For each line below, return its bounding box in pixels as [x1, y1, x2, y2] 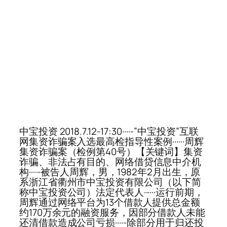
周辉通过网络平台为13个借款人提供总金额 [19, 196, 200, 209]
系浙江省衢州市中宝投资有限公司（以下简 [19, 175, 202, 189]
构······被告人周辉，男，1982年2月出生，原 [19, 165, 201, 179]
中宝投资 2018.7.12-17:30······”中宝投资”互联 [19, 125, 199, 138]
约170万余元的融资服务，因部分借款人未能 [19, 206, 205, 219]
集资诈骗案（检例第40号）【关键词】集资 [19, 145, 203, 159]
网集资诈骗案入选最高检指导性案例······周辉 [19, 135, 204, 148]
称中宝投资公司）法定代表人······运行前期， [19, 185, 204, 199]
